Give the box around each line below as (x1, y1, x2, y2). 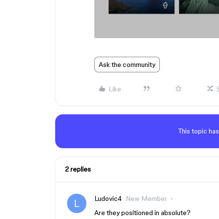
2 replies (65, 165, 91, 173)
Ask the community (99, 61, 155, 68)
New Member (126, 195, 167, 202)
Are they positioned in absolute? (94, 209, 191, 217)
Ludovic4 (94, 195, 122, 202)
